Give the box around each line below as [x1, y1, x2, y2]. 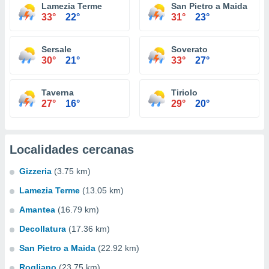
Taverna [41, 88, 74, 97]
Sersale [41, 44, 71, 54]
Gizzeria [19, 166, 52, 176]
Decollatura [19, 224, 66, 234]
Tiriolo [171, 88, 198, 97]
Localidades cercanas [10, 143, 134, 156]
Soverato [171, 44, 208, 54]
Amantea [19, 205, 55, 214]
